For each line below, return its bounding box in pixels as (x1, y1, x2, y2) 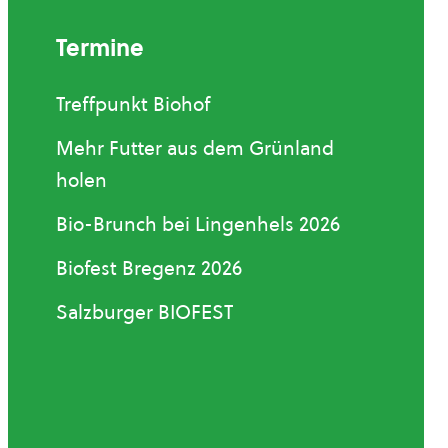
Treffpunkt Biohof (56, 91, 210, 117)
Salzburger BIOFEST (56, 299, 233, 325)
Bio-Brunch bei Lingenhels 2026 (56, 211, 340, 237)
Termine (56, 32, 144, 64)
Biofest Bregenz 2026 (56, 255, 242, 281)
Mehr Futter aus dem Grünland (56, 135, 334, 161)
